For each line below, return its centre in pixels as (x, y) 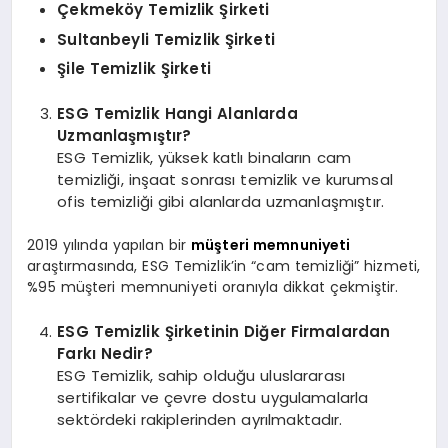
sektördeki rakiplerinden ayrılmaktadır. (200, 419)
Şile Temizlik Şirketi (134, 69)
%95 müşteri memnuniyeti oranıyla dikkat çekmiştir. (213, 287)
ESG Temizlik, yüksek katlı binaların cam (204, 157)
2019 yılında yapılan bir (109, 245)
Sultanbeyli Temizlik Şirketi (166, 39)
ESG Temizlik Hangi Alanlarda (177, 113)
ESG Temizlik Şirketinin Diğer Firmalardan (224, 331)
